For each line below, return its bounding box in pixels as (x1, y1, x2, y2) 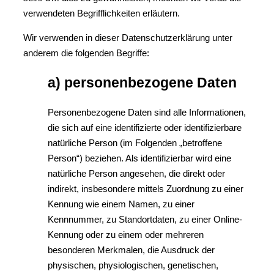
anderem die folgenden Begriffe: (23, 48, 149, 58)
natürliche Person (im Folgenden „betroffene (48, 138, 222, 148)
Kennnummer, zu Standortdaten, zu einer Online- (48, 214, 242, 224)
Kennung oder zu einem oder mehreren (48, 229, 204, 240)
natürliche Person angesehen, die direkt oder (48, 168, 225, 179)
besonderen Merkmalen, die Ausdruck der (48, 245, 215, 255)
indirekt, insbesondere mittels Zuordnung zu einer (48, 183, 243, 194)
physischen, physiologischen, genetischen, (48, 260, 218, 270)
